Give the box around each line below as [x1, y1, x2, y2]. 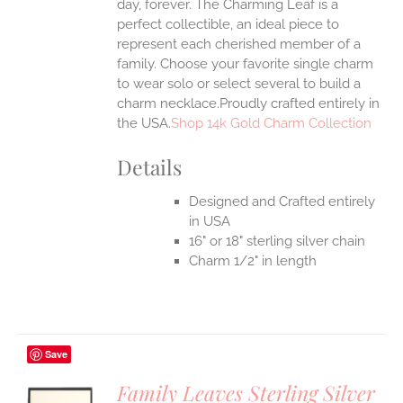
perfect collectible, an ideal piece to [117, 16, 340, 33]
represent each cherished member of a [117, 36, 362, 53]
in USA [189, 212, 231, 229]
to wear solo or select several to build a [117, 76, 362, 93]
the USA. [117, 115, 172, 132]
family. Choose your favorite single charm [117, 56, 374, 73]
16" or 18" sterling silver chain [189, 232, 366, 249]
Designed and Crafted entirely [189, 193, 376, 210]
